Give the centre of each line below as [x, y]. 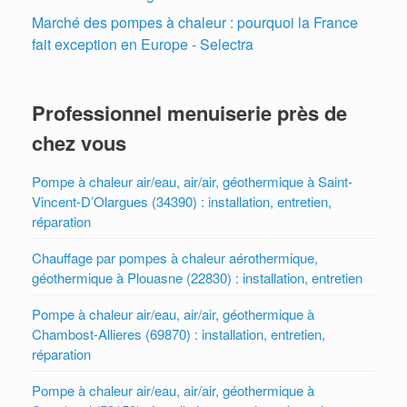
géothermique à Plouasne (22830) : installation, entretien [197, 278]
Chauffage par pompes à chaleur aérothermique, [175, 258]
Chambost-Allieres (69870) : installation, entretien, [179, 334]
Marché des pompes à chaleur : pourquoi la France [195, 23]
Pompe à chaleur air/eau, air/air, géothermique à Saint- [192, 182]
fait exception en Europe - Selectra [143, 45]
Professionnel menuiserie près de [189, 113]
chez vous [79, 143]
